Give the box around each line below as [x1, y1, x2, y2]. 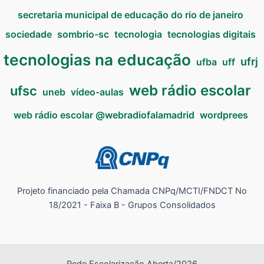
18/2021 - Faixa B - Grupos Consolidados [48, 200, 216, 211]
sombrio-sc [57, 28, 109, 41]
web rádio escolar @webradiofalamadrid [13, 109, 194, 121]
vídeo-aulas [71, 86, 124, 98]
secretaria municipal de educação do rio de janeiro [18, 9, 243, 21]
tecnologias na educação [3, 51, 191, 70]
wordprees [199, 109, 248, 121]
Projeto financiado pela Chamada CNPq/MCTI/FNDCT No [17, 186, 247, 197]
